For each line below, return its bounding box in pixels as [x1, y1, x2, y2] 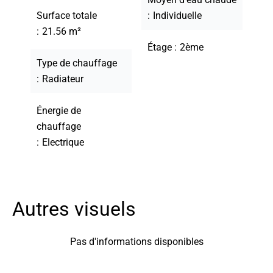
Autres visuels [12, 197, 136, 221]
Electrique [42, 136, 84, 148]
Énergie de [37, 105, 81, 116]
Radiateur [42, 73, 83, 85]
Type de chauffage [37, 57, 117, 69]
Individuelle [153, 10, 202, 21]
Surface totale [37, 10, 97, 21]
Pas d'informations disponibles [69, 236, 204, 247]
